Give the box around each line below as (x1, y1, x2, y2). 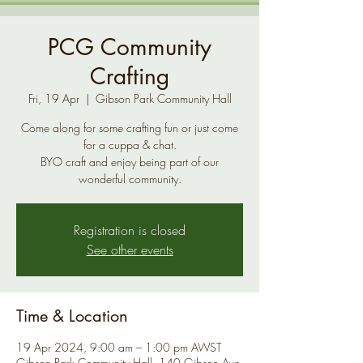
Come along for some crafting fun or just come (21, 120, 238, 135)
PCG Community (48, 32, 211, 62)
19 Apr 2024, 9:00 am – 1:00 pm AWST (16, 340, 221, 355)
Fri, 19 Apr (28, 91, 79, 106)
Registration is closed (74, 221, 186, 239)
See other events (86, 241, 173, 258)
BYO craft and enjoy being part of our (41, 154, 219, 169)
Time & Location (16, 305, 128, 327)
